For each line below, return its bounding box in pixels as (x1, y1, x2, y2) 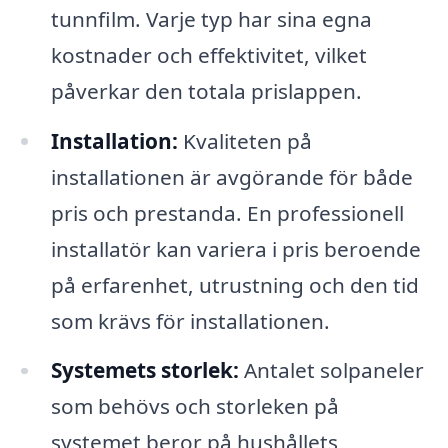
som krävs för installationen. (50, 306, 330, 335)
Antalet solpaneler (238, 356, 424, 385)
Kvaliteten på (177, 126, 312, 155)
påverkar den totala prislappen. (50, 76, 362, 105)
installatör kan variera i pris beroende (50, 234, 421, 263)
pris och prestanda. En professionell (50, 198, 404, 227)
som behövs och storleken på (50, 392, 339, 421)
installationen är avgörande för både (50, 162, 413, 191)
